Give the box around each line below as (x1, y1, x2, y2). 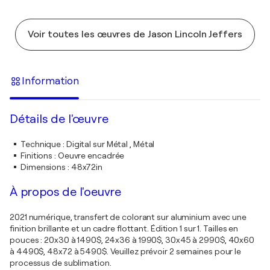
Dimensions (20, 162, 66, 172)
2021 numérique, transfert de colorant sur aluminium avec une (10, 212, 246, 222)
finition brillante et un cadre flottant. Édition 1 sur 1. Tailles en (10, 224, 239, 233)
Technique (20, 139, 61, 149)
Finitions (20, 151, 53, 160)
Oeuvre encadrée (57, 151, 125, 160)
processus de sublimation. (10, 258, 111, 268)
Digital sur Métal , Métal (66, 139, 155, 149)
